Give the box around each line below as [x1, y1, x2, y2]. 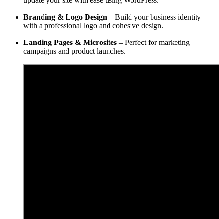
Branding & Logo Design [23, 12, 107, 21]
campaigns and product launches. [23, 46, 126, 55]
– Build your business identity [107, 12, 201, 21]
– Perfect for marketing [117, 38, 190, 46]
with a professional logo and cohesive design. [23, 21, 163, 30]
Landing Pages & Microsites [23, 38, 117, 46]
